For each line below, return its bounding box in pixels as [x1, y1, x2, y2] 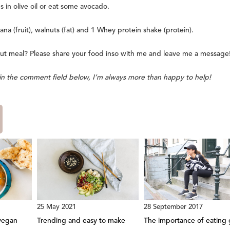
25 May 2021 [36, 204, 76, 211]
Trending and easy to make [36, 217, 125, 225]
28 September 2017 [144, 204, 203, 211]
